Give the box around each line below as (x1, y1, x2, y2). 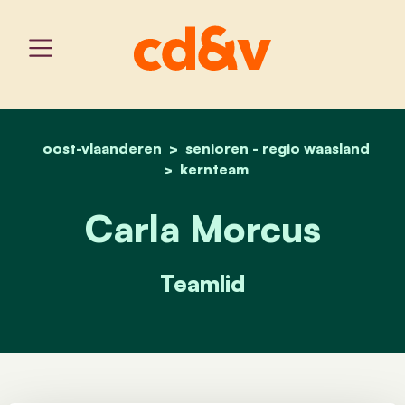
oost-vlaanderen (42, 138, 162, 157)
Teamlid (160, 268, 245, 297)
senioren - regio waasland (185, 138, 370, 157)
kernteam (180, 159, 249, 178)
